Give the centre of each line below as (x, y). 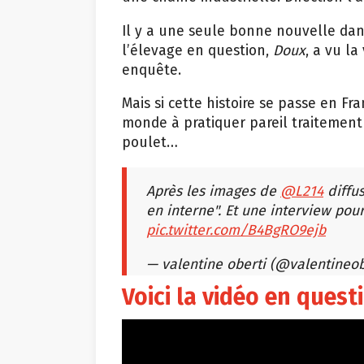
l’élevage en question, (197, 50)
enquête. (152, 70)
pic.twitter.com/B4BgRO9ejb (236, 231)
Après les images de (213, 192)
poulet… (150, 143)
